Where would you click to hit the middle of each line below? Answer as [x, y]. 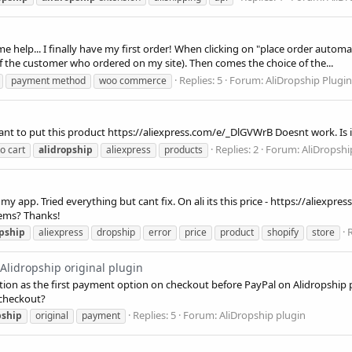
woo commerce [133, 80]
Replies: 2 [237, 149]
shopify [283, 233]
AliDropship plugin [262, 315]
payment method [48, 80]
